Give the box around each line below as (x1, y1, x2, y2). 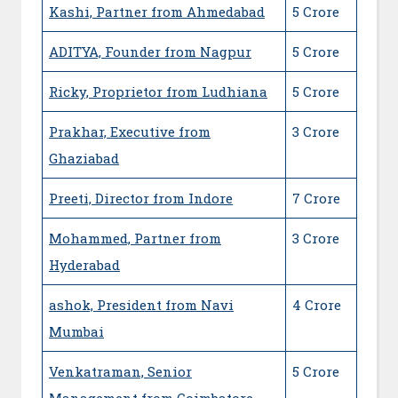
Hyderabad (49, 255, 120, 274)
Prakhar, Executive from (49, 122, 211, 140)
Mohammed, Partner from (49, 228, 221, 247)
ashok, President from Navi (49, 295, 234, 314)
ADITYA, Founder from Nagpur (49, 42, 251, 60)
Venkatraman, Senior (49, 362, 192, 380)
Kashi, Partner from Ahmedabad (49, 2, 265, 20)
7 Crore (292, 188, 340, 207)
